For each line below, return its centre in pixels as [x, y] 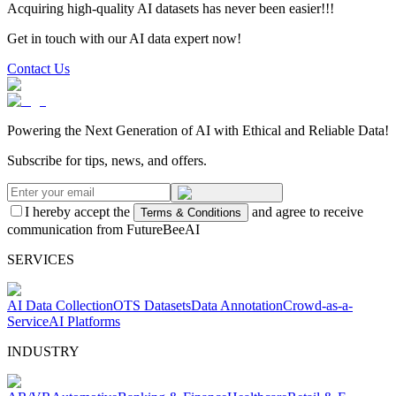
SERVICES [41, 259]
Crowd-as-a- [318, 305]
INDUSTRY [43, 351]
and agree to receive [308, 211]
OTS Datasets [152, 305]
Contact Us [38, 68]
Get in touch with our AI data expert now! [124, 38]
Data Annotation [237, 305]
